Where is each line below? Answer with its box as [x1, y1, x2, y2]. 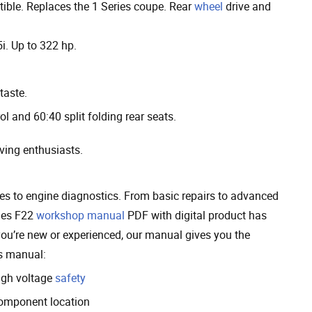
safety [55, 270, 86, 286]
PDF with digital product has [125, 207, 267, 223]
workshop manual [36, 207, 125, 223]
